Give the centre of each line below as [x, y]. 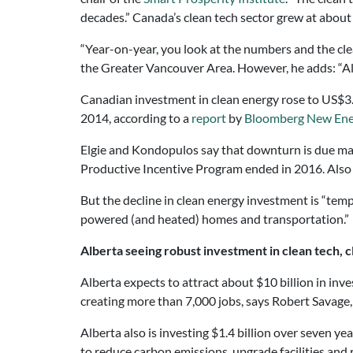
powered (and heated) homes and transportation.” [215, 219]
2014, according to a [136, 118]
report [209, 118]
